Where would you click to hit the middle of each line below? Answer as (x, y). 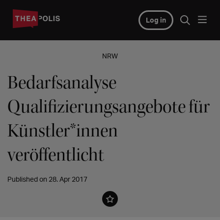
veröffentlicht (56, 155)
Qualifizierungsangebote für (109, 107)
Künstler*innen (63, 131)
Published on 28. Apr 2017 (47, 179)
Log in (156, 20)
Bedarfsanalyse (62, 83)
